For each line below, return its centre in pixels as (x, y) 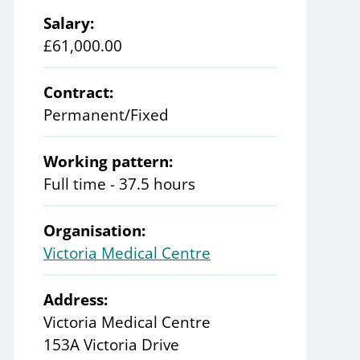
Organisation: (94, 231)
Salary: (68, 24)
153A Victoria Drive (111, 345)
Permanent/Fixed (106, 115)
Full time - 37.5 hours (119, 184)
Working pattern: (108, 162)
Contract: (78, 93)
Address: (75, 300)
